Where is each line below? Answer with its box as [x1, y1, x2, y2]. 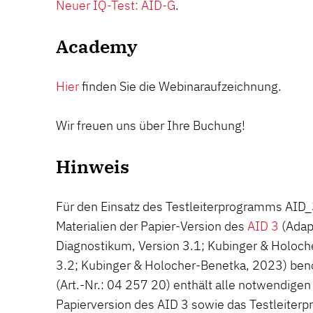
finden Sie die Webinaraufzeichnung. [79, 78, 282, 95]
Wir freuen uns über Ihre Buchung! [56, 117, 245, 134]
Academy [56, 34, 138, 59]
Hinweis [56, 154, 129, 179]
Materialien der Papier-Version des [56, 218, 247, 235]
